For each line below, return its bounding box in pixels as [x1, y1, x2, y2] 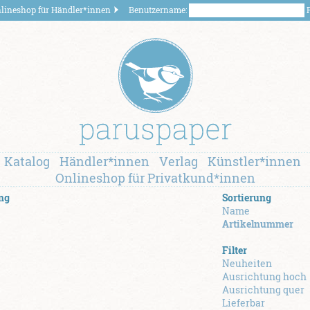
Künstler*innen [207, 153, 301, 170]
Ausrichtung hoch [222, 270, 307, 283]
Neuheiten [222, 257, 272, 270]
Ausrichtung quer [222, 283, 304, 296]
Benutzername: [129, 4, 189, 15]
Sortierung [222, 191, 271, 204]
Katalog [3, 153, 50, 170]
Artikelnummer [222, 217, 293, 230]
